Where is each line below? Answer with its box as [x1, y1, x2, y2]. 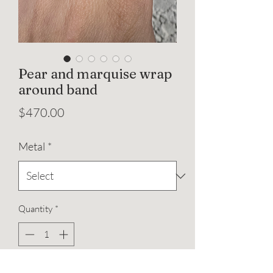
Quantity [18, 203, 52, 215]
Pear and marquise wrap [18, 65, 172, 83]
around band [18, 81, 97, 99]
